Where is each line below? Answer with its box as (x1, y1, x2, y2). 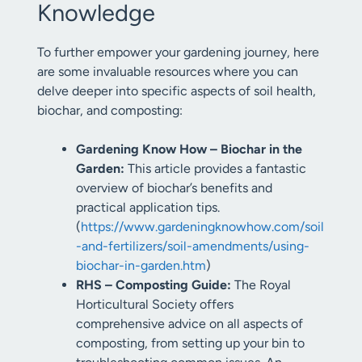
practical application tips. (76, 200, 220, 215)
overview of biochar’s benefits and (76, 180, 272, 196)
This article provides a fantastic (124, 161, 306, 176)
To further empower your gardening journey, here (37, 44, 319, 60)
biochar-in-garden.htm (76, 258, 206, 273)
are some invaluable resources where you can (37, 64, 298, 79)
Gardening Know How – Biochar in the (76, 141, 302, 157)
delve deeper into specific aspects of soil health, (37, 83, 316, 99)
